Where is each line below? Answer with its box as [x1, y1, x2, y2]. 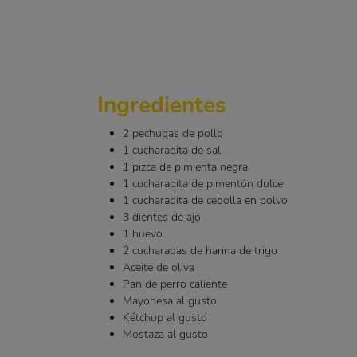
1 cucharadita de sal [123, 143, 221, 158]
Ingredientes [97, 90, 226, 120]
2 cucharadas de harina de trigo [123, 243, 277, 258]
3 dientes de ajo [123, 210, 201, 225]
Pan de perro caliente [123, 277, 227, 292]
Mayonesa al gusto [123, 293, 217, 308]
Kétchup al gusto [123, 310, 207, 325]
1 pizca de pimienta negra [123, 159, 248, 175]
